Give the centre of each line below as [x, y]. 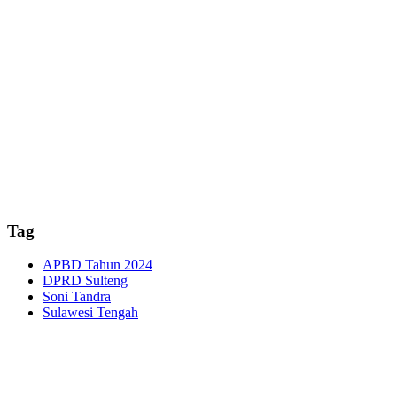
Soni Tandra [77, 297]
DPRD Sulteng [85, 281]
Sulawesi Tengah [90, 313]
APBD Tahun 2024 [97, 265]
